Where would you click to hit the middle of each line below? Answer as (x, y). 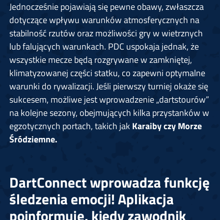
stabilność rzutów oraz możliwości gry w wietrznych (106, 33)
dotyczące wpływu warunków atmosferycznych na (104, 20)
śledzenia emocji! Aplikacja (91, 199)
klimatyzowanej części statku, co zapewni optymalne (107, 73)
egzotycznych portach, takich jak (70, 126)
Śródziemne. (33, 139)
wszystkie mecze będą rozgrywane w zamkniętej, (100, 60)
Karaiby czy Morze (167, 126)
